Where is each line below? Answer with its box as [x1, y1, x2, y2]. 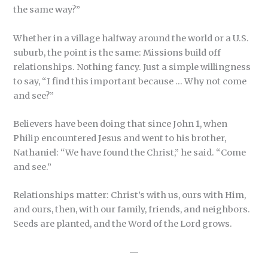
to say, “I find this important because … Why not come [13, 75, 247, 87]
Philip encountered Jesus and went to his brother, [13, 132, 227, 144]
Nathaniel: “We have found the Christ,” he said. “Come [13, 147, 246, 158]
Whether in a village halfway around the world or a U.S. [13, 32, 249, 44]
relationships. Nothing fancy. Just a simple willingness [13, 61, 251, 72]
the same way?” [13, 4, 81, 16]
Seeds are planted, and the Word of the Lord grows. [13, 218, 233, 230]
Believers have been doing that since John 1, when [13, 118, 228, 129]
